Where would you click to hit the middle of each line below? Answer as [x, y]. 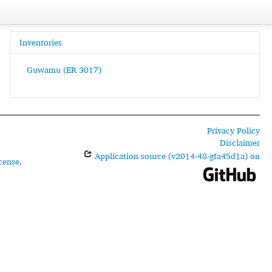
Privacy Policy [233, 130]
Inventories [40, 42]
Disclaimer [240, 142]
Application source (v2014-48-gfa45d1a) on [176, 156]
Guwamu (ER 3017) [64, 70]
